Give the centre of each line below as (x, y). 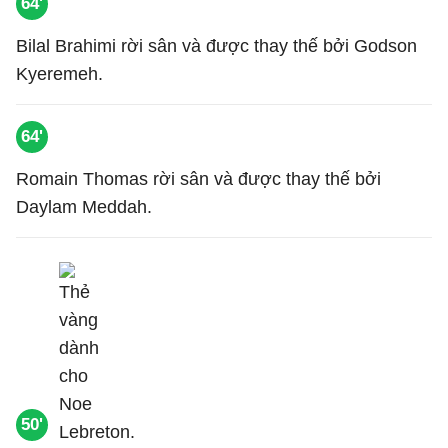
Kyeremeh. (59, 74)
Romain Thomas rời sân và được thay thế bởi (198, 179)
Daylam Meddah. (84, 207)
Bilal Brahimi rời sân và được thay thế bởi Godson (216, 46)
